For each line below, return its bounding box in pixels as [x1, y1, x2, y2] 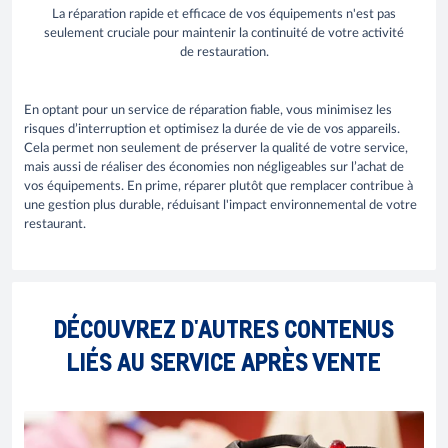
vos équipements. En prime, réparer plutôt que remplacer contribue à [24, 180, 413, 194]
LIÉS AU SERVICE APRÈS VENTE [67, 344, 381, 376]
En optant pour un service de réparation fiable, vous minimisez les [24, 104, 392, 118]
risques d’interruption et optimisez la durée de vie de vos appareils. [24, 123, 400, 137]
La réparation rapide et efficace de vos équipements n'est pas [52, 7, 396, 21]
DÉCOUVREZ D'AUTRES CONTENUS [54, 311, 394, 343]
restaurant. [24, 218, 86, 232]
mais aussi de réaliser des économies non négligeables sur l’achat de [24, 161, 404, 175]
